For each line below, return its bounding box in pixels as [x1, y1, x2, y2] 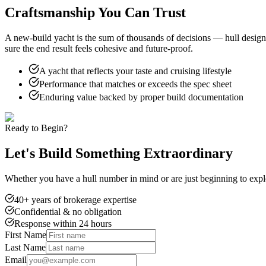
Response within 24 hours [14, 218, 112, 229]
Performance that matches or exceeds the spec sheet [39, 78, 232, 89]
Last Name [5, 242, 46, 252]
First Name [5, 229, 46, 240]
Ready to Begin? [5, 122, 68, 133]
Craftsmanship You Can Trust [5, 4, 186, 20]
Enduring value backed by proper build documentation [39, 91, 243, 102]
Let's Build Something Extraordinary [5, 145, 233, 161]
